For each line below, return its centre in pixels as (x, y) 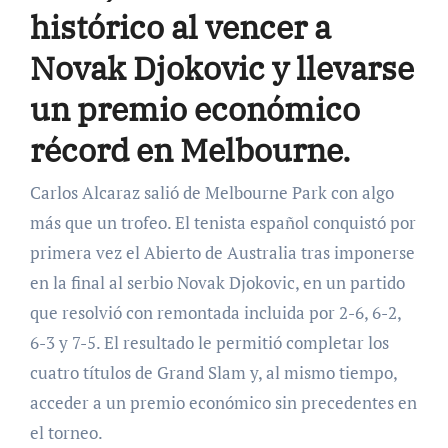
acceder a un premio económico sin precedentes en (223, 402)
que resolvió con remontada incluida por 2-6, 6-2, (215, 312)
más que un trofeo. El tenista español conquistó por (222, 222)
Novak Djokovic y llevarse (221, 68)
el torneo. (66, 432)
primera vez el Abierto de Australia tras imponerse (222, 252)
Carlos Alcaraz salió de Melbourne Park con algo (35, 192)
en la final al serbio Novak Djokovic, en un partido (217, 282)
